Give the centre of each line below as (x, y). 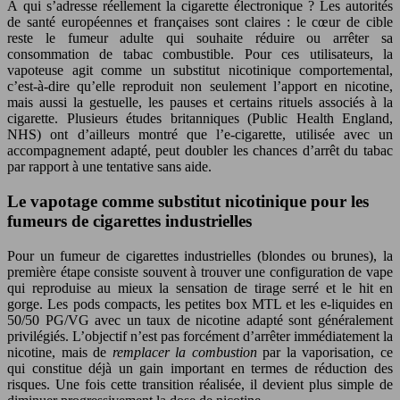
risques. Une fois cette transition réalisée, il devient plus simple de (200, 384)
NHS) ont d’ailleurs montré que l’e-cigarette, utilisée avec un (200, 135)
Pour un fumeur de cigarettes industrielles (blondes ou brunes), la (200, 255)
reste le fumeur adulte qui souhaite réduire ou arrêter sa (200, 38)
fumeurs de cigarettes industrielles (129, 221)
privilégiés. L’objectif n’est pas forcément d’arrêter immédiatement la (200, 336)
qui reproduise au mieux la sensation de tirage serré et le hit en (200, 287)
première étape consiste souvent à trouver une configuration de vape (200, 271)
